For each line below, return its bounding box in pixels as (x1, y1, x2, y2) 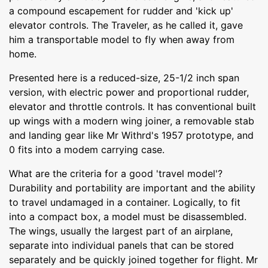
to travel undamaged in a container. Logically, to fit (9, 196, 240, 208)
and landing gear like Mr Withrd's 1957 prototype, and (9, 129, 254, 141)
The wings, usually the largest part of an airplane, (9, 224, 233, 237)
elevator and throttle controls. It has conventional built (9, 100, 256, 112)
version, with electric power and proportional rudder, (9, 86, 249, 98)
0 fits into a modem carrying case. (9, 143, 165, 156)
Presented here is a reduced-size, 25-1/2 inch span (9, 71, 239, 84)
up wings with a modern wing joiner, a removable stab (9, 114, 254, 127)
